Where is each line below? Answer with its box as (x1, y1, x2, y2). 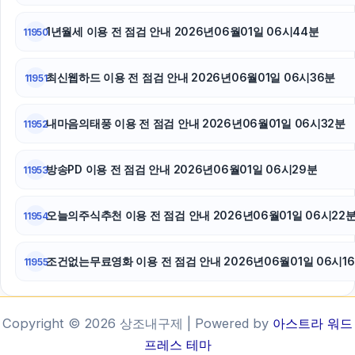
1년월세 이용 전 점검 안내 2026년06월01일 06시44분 (46, 25, 319, 39)
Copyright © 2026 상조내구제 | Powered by (2, 315, 273, 332)
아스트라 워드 (273, 315, 353, 332)
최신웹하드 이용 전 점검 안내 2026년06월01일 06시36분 (46, 71, 336, 85)
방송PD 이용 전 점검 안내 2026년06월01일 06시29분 (46, 162, 318, 177)
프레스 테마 (143, 337, 212, 353)
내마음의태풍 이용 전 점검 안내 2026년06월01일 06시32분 (46, 116, 345, 131)
